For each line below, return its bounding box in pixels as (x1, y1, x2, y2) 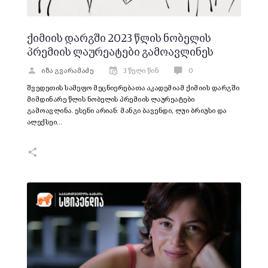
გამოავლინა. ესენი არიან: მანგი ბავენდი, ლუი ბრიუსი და (27, 107, 227, 115)
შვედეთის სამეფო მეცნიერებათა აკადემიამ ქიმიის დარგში (27, 84, 240, 92)
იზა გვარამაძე (41, 67, 94, 75)
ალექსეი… (27, 118, 63, 126)
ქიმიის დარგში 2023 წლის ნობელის (27, 33, 211, 44)
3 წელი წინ (123, 67, 159, 75)
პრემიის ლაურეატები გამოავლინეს (27, 47, 214, 58)
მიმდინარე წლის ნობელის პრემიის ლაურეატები (27, 96, 195, 103)
